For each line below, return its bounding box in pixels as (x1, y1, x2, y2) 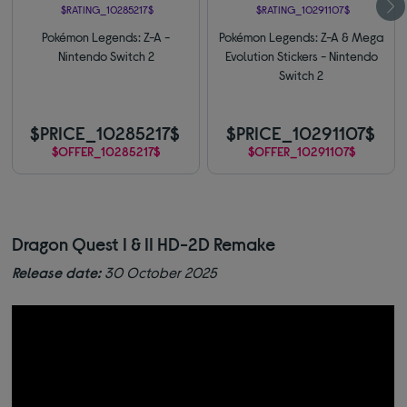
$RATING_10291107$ (255, 2, 350, 15)
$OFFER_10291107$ (247, 144, 355, 160)
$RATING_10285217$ (60, 2, 154, 15)
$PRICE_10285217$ (30, 122, 181, 144)
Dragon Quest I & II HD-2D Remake (12, 233, 276, 255)
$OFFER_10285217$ (52, 144, 161, 160)
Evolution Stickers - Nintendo (224, 47, 378, 64)
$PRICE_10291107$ (225, 122, 375, 144)
